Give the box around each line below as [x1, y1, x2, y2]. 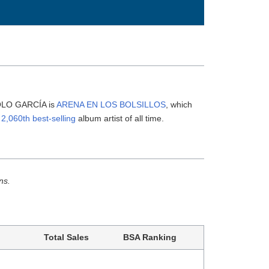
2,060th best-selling [1, 113, 76, 123]
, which [166, 100, 193, 109]
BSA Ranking [122, 232, 177, 242]
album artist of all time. [76, 113, 165, 123]
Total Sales [43, 232, 89, 242]
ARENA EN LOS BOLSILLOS [56, 100, 166, 109]
